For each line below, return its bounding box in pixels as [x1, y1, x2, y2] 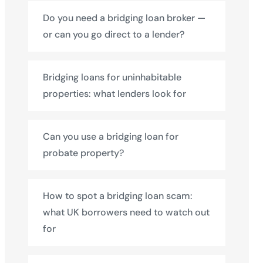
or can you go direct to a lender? [43, 28, 184, 41]
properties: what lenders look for [43, 87, 186, 100]
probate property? [43, 147, 124, 159]
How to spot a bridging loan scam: [43, 190, 193, 202]
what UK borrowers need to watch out [43, 206, 210, 218]
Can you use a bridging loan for [43, 130, 178, 143]
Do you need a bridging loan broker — [43, 12, 205, 24]
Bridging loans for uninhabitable [43, 71, 181, 83]
